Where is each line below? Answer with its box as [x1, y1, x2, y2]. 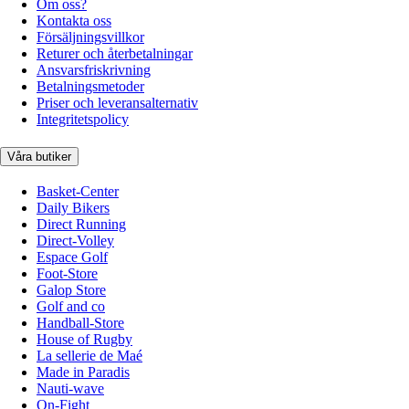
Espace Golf [37, 248, 108, 265]
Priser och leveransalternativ [37, 95, 198, 111]
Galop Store [37, 281, 106, 298]
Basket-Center [37, 183, 119, 199]
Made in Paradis [37, 363, 130, 380]
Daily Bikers [37, 199, 110, 215]
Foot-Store [37, 265, 98, 281]
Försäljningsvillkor [37, 29, 144, 46]
